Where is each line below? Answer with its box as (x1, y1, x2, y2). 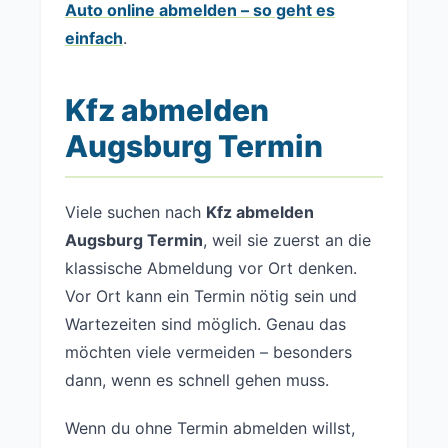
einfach (65, 28, 123, 48)
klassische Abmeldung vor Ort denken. (65, 258, 357, 278)
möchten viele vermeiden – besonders (65, 342, 352, 362)
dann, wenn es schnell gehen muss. (65, 370, 329, 390)
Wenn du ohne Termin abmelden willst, (65, 418, 355, 438)
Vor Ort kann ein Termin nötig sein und (65, 286, 357, 306)
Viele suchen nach (65, 202, 206, 222)
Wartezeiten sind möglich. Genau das (65, 314, 346, 334)
